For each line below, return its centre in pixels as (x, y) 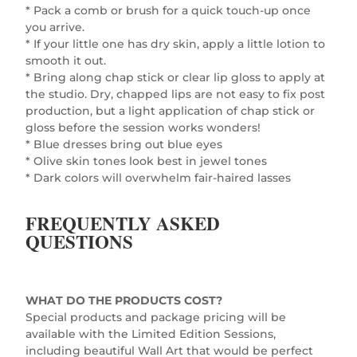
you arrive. (55, 27)
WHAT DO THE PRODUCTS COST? (124, 300)
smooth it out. (66, 60)
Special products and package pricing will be (156, 317)
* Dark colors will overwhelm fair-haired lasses (159, 177)
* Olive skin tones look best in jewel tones (147, 161)
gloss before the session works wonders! (143, 127)
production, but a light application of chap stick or (171, 110)
